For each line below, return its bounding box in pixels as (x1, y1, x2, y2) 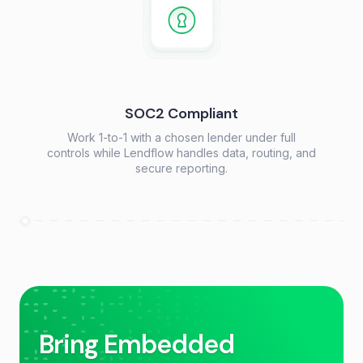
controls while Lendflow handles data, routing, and (47, 146, 316, 160)
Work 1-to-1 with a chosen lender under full (67, 130, 296, 145)
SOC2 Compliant (125, 104, 238, 124)
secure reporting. (135, 161, 228, 176)
